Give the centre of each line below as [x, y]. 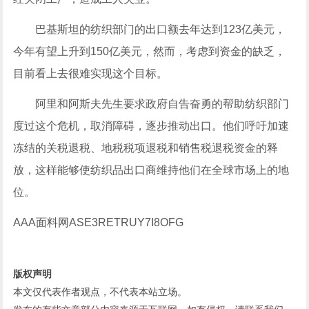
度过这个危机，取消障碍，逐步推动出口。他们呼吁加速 [151, 126]
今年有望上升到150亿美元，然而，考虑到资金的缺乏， [150, 51]
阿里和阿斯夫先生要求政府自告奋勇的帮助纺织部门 [151, 104]
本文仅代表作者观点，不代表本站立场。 [100, 292]
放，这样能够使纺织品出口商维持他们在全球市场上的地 [151, 170]
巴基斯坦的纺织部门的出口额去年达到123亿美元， [150, 29]
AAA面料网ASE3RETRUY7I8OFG [99, 222]
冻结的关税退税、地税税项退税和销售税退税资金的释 [146, 148]
